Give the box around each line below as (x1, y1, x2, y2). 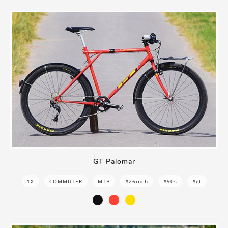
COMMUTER (49, 178, 82, 185)
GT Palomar (93, 157, 135, 167)
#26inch (125, 178, 148, 185)
